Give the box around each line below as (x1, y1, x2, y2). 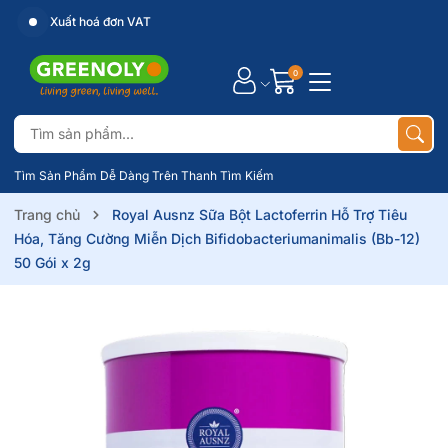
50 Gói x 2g (14, 254, 91, 271)
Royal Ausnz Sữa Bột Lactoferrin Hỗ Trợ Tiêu (112, 206, 407, 223)
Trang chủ (14, 206, 80, 223)
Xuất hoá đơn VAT (47, 14, 151, 29)
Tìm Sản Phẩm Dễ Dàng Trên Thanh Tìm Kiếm (14, 168, 274, 183)
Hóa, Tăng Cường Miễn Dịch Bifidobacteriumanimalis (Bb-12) (14, 230, 420, 247)
